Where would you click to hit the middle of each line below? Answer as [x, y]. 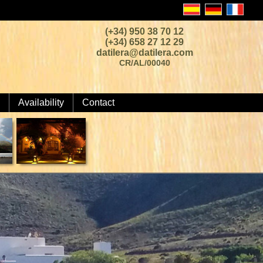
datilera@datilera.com [144, 53]
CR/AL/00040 [144, 63]
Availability [41, 102]
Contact [98, 102]
